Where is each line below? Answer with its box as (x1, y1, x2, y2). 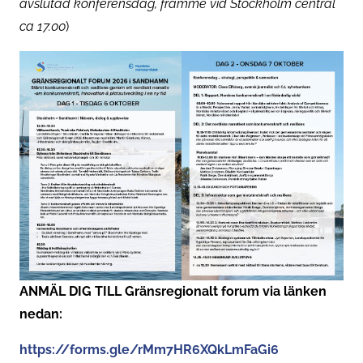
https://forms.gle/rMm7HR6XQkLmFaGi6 (19, 341, 279, 357)
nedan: (19, 305, 62, 322)
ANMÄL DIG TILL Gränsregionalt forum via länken (19, 283, 327, 299)
